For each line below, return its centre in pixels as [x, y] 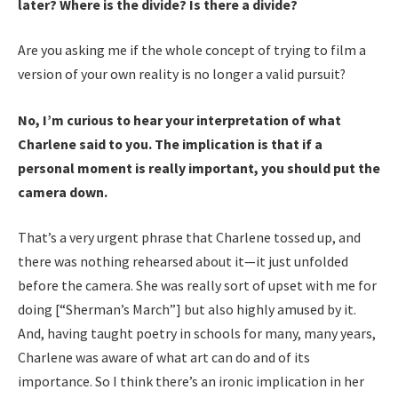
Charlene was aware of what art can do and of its [164, 358]
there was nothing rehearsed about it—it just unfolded [183, 262]
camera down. [63, 191]
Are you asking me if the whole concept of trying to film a [192, 50]
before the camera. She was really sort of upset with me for [197, 286]
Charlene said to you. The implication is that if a [170, 143]
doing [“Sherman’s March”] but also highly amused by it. [187, 310]
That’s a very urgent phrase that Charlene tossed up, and [189, 238]
